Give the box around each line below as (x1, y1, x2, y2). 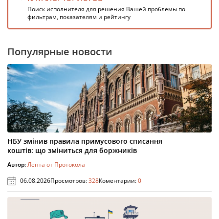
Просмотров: (50, 176, 88, 185)
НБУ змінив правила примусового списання (7, 136, 162, 146)
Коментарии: (99, 176, 138, 185)
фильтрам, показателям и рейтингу (27, 13, 131, 21)
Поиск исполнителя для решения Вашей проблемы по (27, 5, 185, 13)
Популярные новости (7, 45, 112, 58)
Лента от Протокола (27, 160, 85, 169)
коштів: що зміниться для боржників (7, 146, 137, 155)
